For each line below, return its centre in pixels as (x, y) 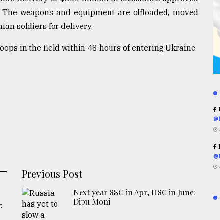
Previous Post (52, 173)
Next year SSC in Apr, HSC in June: (135, 192)
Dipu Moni (92, 201)
